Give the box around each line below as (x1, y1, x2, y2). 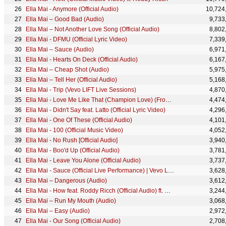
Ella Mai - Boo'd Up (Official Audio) (26, 147, 120, 154)
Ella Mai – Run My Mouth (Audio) (26, 197, 116, 204)
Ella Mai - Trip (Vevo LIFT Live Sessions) (26, 86, 136, 93)
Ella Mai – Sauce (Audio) (26, 46, 94, 53)
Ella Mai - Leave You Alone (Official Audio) (26, 157, 141, 164)
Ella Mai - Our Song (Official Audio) (26, 217, 121, 224)
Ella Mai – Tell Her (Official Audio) (26, 76, 117, 83)
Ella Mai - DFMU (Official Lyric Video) (26, 36, 127, 43)
